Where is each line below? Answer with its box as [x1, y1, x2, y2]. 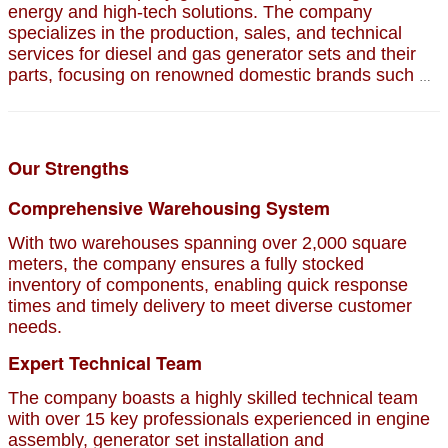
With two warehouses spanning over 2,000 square [8, 232, 407, 253]
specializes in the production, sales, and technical [8, 22, 402, 43]
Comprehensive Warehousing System [8, 194, 330, 221]
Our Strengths [8, 154, 129, 181]
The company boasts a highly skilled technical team [8, 387, 418, 408]
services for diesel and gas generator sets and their [8, 43, 416, 64]
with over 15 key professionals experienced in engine [8, 408, 430, 429]
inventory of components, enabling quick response [8, 274, 408, 295]
